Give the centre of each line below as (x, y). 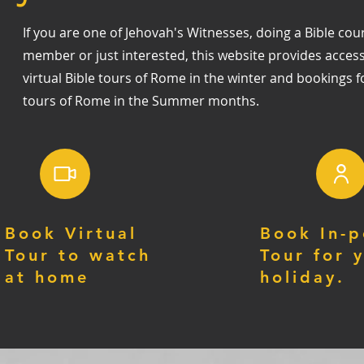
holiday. (303, 277)
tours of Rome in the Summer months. (141, 101)
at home (47, 277)
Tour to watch (78, 255)
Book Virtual (71, 233)
